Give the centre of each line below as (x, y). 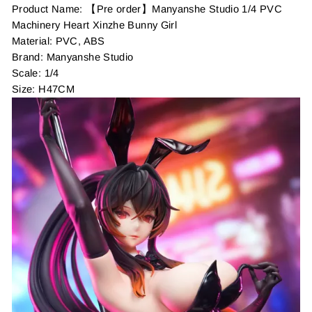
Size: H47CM (44, 89)
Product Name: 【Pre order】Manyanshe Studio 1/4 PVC (147, 9)
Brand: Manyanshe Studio (73, 57)
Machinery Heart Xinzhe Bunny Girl (95, 25)
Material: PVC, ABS (58, 41)
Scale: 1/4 (36, 73)
